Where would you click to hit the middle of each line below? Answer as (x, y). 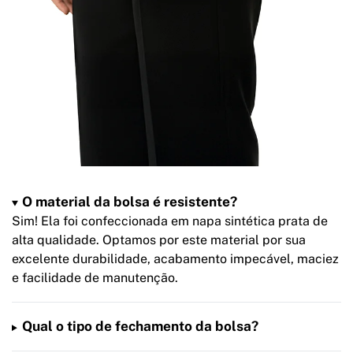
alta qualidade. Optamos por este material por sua (159, 240)
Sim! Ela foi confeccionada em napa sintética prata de (170, 221)
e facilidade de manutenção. (95, 278)
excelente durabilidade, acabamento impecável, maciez (175, 259)
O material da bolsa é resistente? (129, 202)
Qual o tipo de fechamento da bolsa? (140, 327)
